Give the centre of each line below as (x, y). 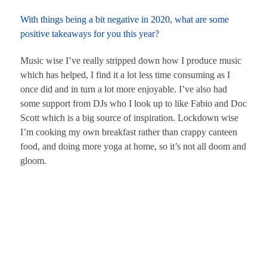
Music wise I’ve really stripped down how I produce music (131, 60)
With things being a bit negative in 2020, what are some (125, 19)
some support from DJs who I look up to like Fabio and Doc (133, 103)
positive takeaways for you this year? (90, 34)
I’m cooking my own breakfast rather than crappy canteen (129, 132)
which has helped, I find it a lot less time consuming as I (125, 74)
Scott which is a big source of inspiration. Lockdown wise (129, 117)
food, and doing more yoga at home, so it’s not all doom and (133, 146)
